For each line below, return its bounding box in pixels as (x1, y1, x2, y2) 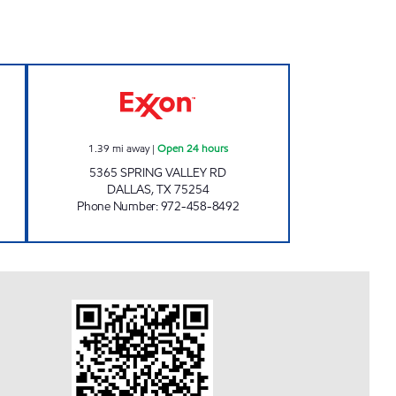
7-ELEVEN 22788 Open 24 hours (156, 65, 361, 83)
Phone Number (77, 198, 156, 215)
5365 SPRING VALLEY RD (89, 164, 227, 181)
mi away (111, 141, 149, 156)
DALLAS (106, 181, 151, 198)
